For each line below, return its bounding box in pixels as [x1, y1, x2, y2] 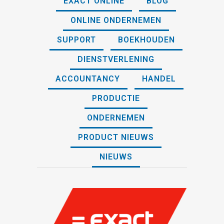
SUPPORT [56, 35, 96, 45]
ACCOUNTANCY [55, 74, 120, 84]
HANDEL [142, 74, 176, 84]
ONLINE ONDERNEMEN [70, 15, 161, 25]
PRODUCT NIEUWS [77, 132, 154, 142]
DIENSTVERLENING [77, 54, 154, 64]
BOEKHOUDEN [117, 35, 175, 45]
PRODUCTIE [91, 93, 140, 103]
